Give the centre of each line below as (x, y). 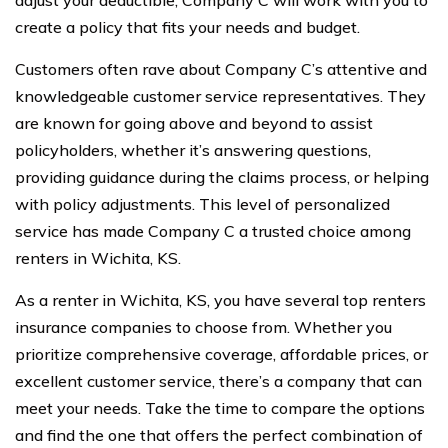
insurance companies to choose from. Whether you (203, 326)
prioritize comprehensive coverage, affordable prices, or (221, 353)
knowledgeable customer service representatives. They (220, 95)
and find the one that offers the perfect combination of (219, 434)
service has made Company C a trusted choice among (213, 230)
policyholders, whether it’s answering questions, (193, 149)
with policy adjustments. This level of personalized (202, 203)
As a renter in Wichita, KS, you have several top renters (220, 299)
